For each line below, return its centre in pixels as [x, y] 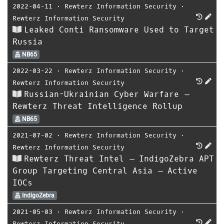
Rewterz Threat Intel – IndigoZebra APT [119, 159]
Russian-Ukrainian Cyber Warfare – [106, 94]
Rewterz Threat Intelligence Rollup [97, 106]
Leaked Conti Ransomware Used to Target [119, 30]
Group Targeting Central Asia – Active [105, 171]
